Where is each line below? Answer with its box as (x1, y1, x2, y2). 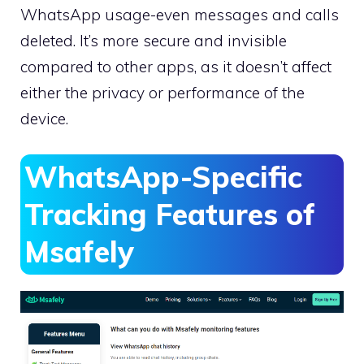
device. (20, 108, 68, 128)
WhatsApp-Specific (24, 158, 302, 196)
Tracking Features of (24, 196, 315, 233)
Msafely (24, 233, 134, 271)
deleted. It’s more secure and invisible (20, 30, 287, 50)
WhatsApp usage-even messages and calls (20, 4, 339, 24)
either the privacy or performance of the (20, 82, 305, 102)
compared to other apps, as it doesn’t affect (20, 56, 331, 76)
